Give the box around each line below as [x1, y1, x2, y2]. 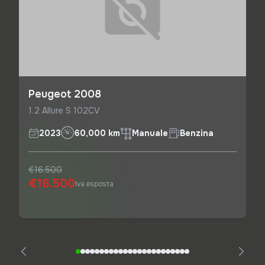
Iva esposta [75, 179, 114, 189]
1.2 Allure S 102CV [28, 105, 100, 116]
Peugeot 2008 [28, 88, 101, 101]
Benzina [180, 127, 214, 138]
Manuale [132, 127, 168, 138]
